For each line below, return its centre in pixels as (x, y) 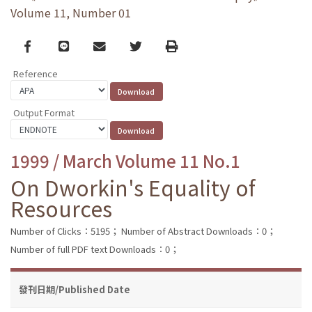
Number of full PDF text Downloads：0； (95, 249)
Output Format (44, 112)
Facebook (52, 45)
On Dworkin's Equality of (133, 187)
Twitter (150, 45)
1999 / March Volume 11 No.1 (125, 160)
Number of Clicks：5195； (65, 231)
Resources (61, 208)
